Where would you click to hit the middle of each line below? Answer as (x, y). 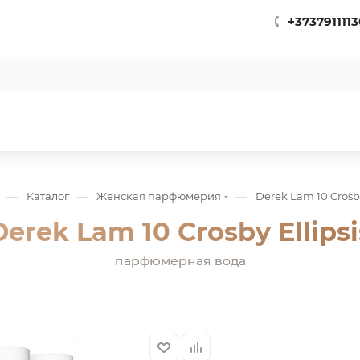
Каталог (47, 196)
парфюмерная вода (180, 261)
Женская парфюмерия (158, 196)
